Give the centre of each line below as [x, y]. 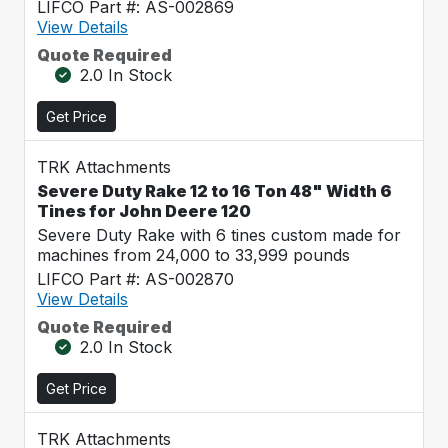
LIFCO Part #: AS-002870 [135, 279]
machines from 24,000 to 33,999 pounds [193, 255]
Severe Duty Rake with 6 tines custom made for [219, 235]
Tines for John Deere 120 [144, 211]
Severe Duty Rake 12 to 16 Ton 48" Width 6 [214, 191]
